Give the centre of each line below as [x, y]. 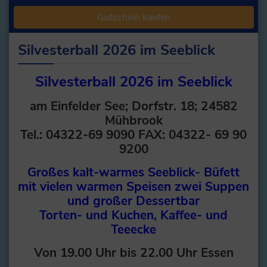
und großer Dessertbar [133, 201]
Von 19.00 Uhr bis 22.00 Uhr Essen [133, 253]
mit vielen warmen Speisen [96, 187]
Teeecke [133, 230]
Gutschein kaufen [133, 17]
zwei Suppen [212, 187]
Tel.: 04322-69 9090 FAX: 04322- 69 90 [133, 135]
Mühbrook [133, 121]
